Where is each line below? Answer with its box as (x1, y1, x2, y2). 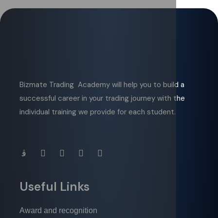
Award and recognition (19, 206, 97, 215)
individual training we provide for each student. (19, 107, 176, 117)
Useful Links (19, 179, 90, 195)
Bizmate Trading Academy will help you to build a (19, 80, 184, 90)
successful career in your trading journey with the (19, 93, 185, 103)
